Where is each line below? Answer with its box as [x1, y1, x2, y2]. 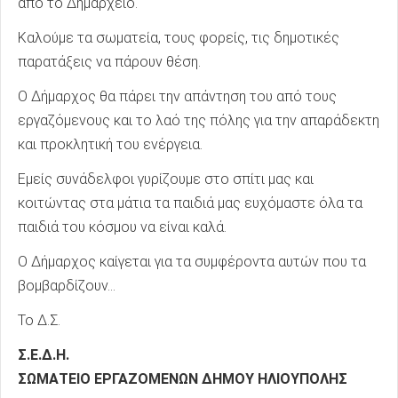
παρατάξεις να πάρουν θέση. [18, 53, 201, 71]
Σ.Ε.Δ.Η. [18, 346, 69, 364]
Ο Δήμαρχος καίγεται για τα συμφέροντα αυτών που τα [18, 253, 366, 271]
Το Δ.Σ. [18, 312, 60, 330]
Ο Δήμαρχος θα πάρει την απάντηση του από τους [18, 88, 337, 106]
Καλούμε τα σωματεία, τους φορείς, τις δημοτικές [18, 29, 339, 47]
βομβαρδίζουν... [18, 277, 115, 295]
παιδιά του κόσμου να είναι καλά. [18, 219, 227, 236]
